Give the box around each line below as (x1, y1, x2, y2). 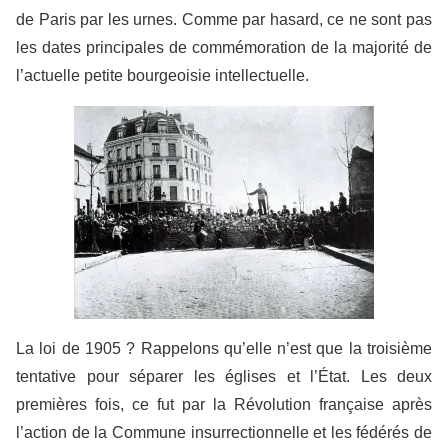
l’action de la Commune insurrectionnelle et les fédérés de (16, 423, 432, 441)
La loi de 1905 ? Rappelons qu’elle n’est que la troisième (16, 339, 432, 357)
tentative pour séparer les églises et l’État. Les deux (16, 367, 432, 385)
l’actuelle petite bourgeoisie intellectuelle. (16, 66, 309, 84)
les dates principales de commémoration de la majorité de (16, 38, 432, 56)
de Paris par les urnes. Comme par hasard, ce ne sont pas (16, 10, 432, 28)
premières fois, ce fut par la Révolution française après (16, 395, 432, 413)
